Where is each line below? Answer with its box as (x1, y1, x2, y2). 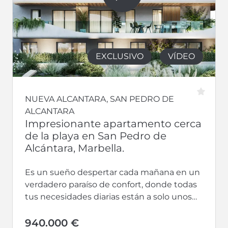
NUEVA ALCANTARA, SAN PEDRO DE (25, 94, 174, 104)
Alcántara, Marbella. (25, 141, 124, 154)
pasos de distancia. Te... (25, 204, 117, 214)
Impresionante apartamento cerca (25, 117, 202, 130)
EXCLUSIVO (96, 51, 144, 61)
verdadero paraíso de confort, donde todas (25, 179, 197, 189)
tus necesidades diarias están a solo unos (25, 191, 192, 202)
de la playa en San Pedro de (25, 129, 166, 142)
